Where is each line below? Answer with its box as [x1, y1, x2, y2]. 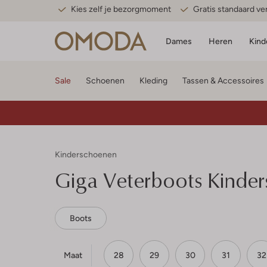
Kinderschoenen [55, 150, 117, 159]
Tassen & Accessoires [182, 76, 264, 85]
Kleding [139, 76, 167, 85]
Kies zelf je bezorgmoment [71, 4, 171, 14]
